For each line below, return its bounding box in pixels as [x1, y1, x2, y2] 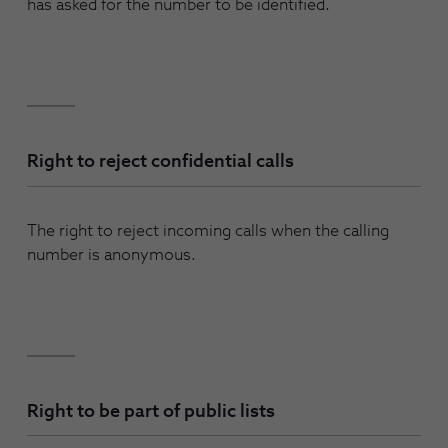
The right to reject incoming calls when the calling [27, 222, 389, 239]
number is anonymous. [27, 246, 196, 263]
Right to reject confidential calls [27, 153, 294, 172]
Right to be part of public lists [27, 402, 275, 421]
